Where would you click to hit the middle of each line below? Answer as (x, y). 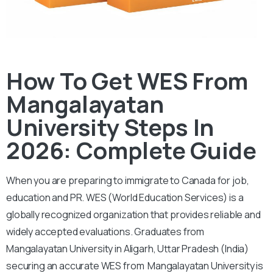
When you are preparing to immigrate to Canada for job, (128, 180)
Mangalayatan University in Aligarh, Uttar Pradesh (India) (128, 248)
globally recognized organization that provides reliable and (133, 214)
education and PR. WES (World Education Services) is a (125, 197)
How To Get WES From (127, 80)
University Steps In (110, 126)
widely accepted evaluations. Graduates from (105, 231)
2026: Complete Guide (131, 150)
